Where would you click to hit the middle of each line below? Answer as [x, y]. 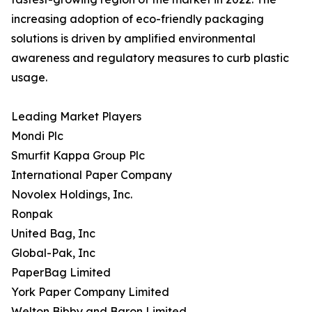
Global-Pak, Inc [53, 253]
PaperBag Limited [61, 273]
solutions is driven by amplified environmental [133, 39]
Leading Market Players [76, 117]
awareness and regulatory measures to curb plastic [150, 58]
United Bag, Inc [53, 234]
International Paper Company [92, 175]
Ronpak [32, 214]
